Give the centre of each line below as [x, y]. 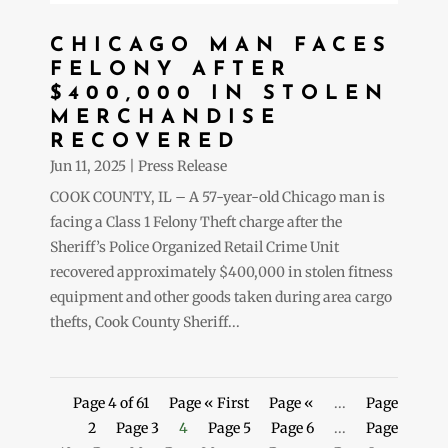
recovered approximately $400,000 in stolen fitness [221, 271]
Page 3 [137, 427]
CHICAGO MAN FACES [221, 45]
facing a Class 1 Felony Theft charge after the [196, 221]
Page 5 [229, 427]
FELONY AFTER [171, 69]
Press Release [182, 165]
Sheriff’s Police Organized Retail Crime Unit [194, 246]
